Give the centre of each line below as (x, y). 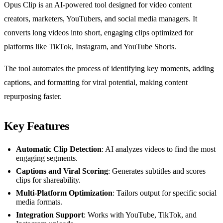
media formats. (39, 202)
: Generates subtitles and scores (157, 171)
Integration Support (50, 215)
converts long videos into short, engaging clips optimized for (99, 33)
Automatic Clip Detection (59, 149)
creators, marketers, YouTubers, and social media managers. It (101, 19)
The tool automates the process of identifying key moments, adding (109, 69)
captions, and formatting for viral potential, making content (96, 83)
